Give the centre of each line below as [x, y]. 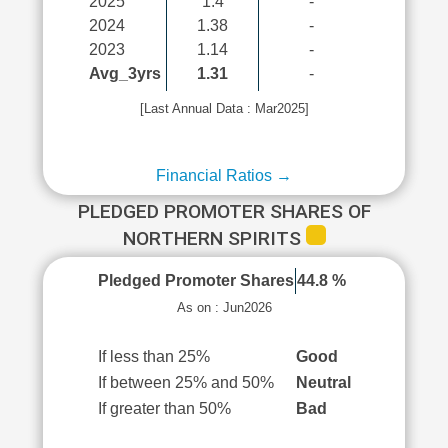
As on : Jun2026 [224, 307]
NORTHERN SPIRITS [214, 238]
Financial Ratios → [224, 175]
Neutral [323, 382]
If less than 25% [153, 356]
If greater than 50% [164, 408]
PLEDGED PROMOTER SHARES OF [224, 211]
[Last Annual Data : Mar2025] [224, 108]
